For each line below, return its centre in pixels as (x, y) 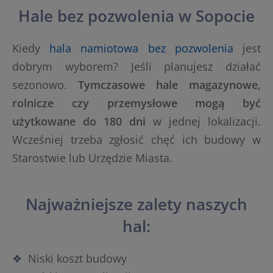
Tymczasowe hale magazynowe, (169, 85)
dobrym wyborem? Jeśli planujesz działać (136, 67)
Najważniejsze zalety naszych (136, 204)
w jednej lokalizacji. (203, 122)
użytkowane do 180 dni (79, 122)
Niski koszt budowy (77, 259)
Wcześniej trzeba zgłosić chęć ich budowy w (136, 140)
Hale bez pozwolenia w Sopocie (136, 16)
